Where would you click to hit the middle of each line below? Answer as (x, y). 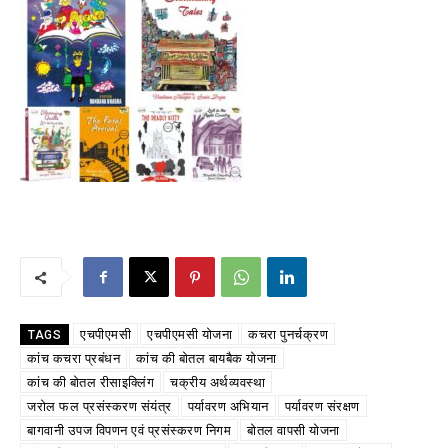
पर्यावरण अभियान (228, 407)
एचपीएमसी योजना (189, 335)
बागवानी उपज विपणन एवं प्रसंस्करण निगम (129, 431)
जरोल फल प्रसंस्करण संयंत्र (99, 407)
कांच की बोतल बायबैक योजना (206, 359)
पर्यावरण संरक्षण (322, 407)
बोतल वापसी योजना (293, 431)
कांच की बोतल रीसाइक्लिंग (90, 383)
